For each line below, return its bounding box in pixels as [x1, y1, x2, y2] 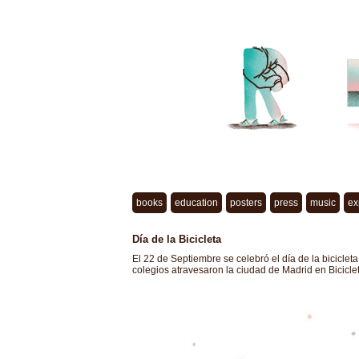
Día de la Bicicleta [131, 233, 221, 245]
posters [229, 197, 262, 208]
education [174, 197, 218, 208]
